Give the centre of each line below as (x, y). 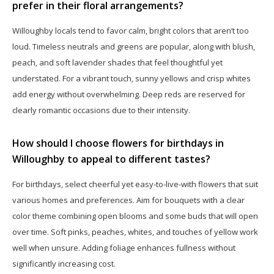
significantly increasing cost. (64, 263)
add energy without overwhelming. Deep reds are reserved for (129, 94)
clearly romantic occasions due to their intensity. (101, 110)
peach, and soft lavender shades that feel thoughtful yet (117, 62)
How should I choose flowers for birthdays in (118, 143)
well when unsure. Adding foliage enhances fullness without (124, 247)
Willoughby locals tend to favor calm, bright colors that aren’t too (131, 30)
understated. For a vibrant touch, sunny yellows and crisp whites (131, 78)
